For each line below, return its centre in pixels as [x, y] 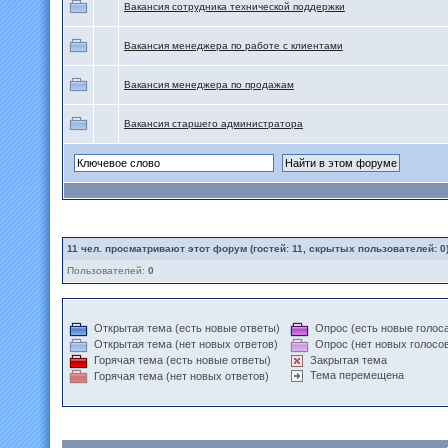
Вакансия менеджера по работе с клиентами [233, 45]
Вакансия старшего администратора [213, 123]
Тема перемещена [357, 375]
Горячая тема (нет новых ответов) [181, 375]
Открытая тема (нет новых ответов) [186, 343]
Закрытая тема [348, 359]
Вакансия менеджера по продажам [209, 84]
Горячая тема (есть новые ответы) [182, 359]
